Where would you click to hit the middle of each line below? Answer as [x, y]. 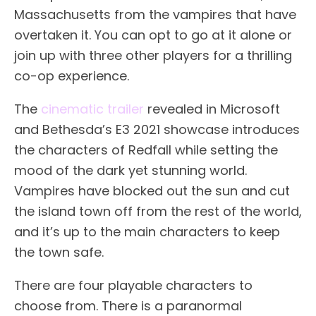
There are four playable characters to [133, 285]
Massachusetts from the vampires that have [155, 14]
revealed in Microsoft [212, 109]
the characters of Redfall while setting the [146, 150]
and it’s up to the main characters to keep [147, 231]
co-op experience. [72, 75]
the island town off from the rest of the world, [158, 211]
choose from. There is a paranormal [128, 305]
